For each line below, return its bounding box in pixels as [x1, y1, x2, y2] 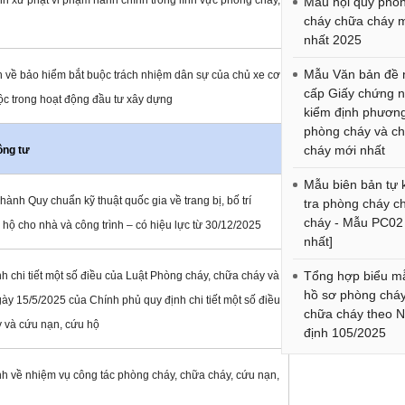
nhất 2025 [304, 33, 363, 47]
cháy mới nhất [304, 143, 386, 157]
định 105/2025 [304, 325, 387, 340]
